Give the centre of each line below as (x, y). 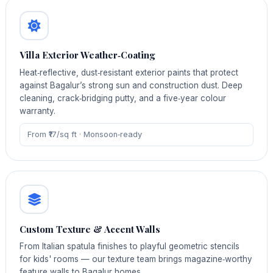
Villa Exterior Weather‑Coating (88, 55)
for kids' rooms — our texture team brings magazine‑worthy (136, 259)
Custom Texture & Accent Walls (90, 229)
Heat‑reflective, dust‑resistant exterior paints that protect (129, 72)
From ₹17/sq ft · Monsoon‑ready (84, 135)
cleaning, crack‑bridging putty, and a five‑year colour (123, 98)
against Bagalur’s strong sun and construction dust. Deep (131, 85)
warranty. (38, 111)
